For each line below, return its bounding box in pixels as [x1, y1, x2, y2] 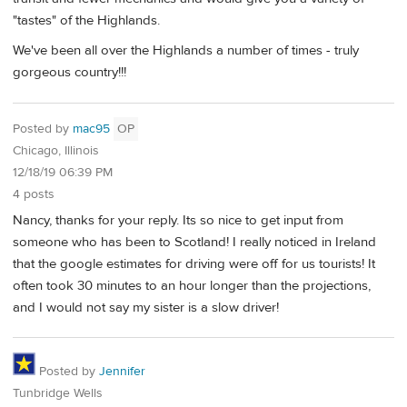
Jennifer [99, 363, 145, 381]
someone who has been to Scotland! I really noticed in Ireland [13, 233, 376, 251]
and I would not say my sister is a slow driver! [13, 298, 279, 316]
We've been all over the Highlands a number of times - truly [13, 42, 359, 60]
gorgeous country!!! [13, 64, 126, 82]
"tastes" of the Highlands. [13, 11, 160, 29]
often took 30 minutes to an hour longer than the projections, [13, 276, 371, 294]
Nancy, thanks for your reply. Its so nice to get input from [13, 211, 343, 229]
